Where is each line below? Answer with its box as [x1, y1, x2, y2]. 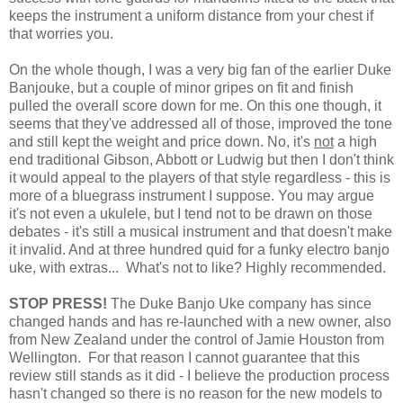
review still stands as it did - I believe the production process [9, 368, 390, 384]
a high [334, 134, 377, 150]
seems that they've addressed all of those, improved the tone [9, 116, 392, 132]
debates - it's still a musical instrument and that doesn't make [9, 224, 392, 240]
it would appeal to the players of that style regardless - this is [9, 170, 390, 186]
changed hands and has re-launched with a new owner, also [9, 314, 391, 330]
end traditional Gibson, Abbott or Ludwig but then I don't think [9, 152, 394, 168]
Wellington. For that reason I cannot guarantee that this [9, 350, 360, 366]
